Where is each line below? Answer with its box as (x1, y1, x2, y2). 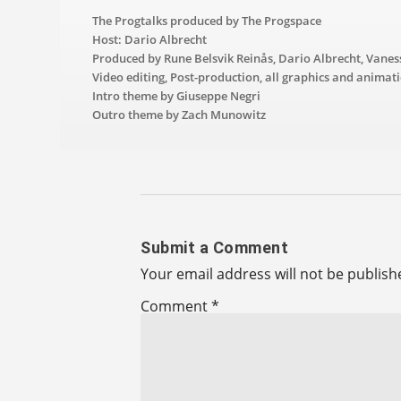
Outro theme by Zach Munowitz (92, 107, 267, 124)
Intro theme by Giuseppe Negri (92, 87, 261, 104)
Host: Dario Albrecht (92, 30, 208, 47)
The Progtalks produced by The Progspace (92, 12, 322, 29)
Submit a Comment (141, 238, 289, 258)
